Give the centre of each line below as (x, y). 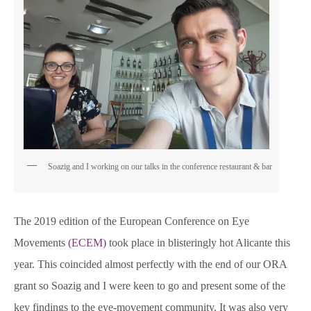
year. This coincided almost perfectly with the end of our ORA (150, 264)
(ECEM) (87, 242)
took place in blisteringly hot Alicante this (198, 242)
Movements (41, 242)
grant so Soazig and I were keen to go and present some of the (150, 285)
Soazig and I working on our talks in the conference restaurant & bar (160, 166)
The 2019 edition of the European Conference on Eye (132, 221)
